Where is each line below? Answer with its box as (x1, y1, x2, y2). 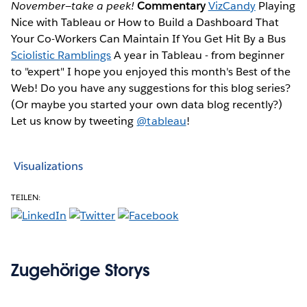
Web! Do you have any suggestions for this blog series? (11, 80, 291, 95)
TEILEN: (11, 191, 41, 203)
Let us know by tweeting (11, 113, 137, 128)
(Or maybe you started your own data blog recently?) (11, 97, 282, 112)
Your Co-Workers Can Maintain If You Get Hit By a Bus (11, 31, 286, 46)
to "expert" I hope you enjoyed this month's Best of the (11, 64, 291, 79)
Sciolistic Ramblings (11, 47, 112, 62)
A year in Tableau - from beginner (111, 47, 285, 62)
